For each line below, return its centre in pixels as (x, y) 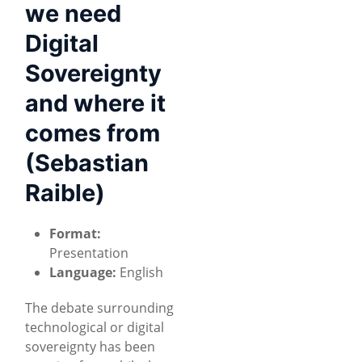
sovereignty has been (90, 346)
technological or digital (95, 327)
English (140, 272)
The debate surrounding (99, 307)
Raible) (65, 192)
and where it (95, 103)
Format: (75, 233)
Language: (83, 272)
